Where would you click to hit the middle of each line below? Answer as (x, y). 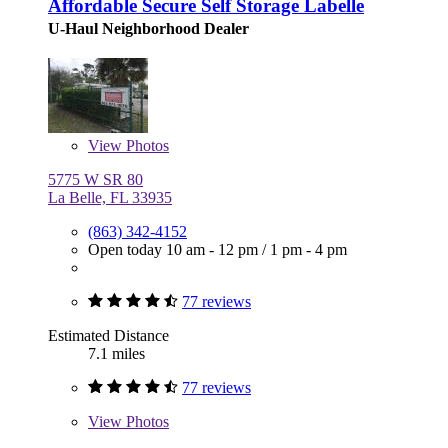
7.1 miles (116, 354)
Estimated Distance (108, 336)
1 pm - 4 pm (308, 250)
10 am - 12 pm (214, 250)
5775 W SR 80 (95, 180)
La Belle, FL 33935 (110, 198)
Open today (127, 250)
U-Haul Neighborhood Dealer (148, 29)
